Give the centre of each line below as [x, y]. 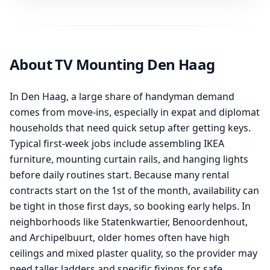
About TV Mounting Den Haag [112, 64]
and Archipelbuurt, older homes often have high [120, 237]
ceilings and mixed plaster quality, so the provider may [133, 253]
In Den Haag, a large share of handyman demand [122, 96]
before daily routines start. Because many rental [119, 175]
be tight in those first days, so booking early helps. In [130, 206]
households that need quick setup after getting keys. [130, 128]
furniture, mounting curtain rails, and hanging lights [129, 159]
